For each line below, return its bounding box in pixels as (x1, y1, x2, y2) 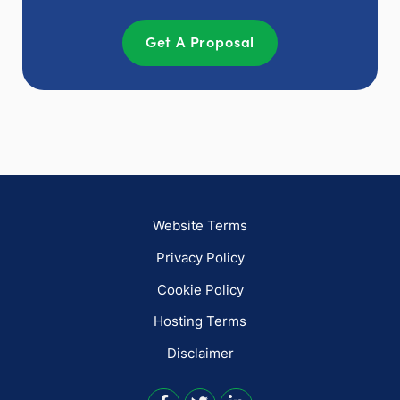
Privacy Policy (155, 249, 245, 267)
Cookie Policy (156, 280, 244, 298)
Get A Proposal (145, 31, 255, 52)
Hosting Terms (154, 312, 246, 330)
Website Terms (153, 217, 247, 235)
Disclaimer (166, 344, 234, 362)
